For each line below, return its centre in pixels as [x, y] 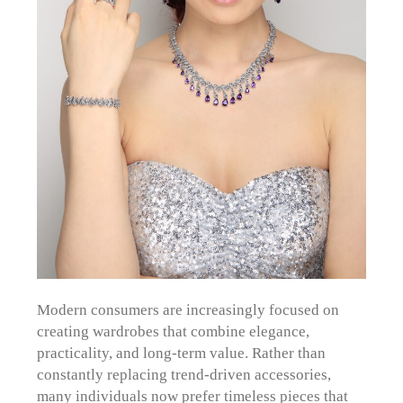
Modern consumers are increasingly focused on [188, 310]
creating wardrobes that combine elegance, [174, 331]
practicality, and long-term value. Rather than [182, 353]
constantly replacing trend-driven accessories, [184, 375]
